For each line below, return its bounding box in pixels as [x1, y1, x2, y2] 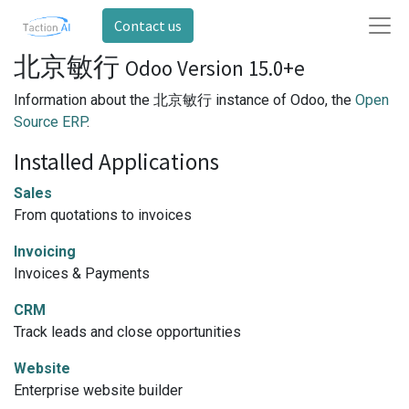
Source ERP [14, 113, 87, 131]
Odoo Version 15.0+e [125, 55, 305, 81]
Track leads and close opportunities [14, 323, 241, 341]
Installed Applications [14, 147, 219, 176]
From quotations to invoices [14, 206, 192, 224]
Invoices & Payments [14, 265, 150, 282]
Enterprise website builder [14, 382, 183, 399]
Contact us [114, 16, 183, 35]
